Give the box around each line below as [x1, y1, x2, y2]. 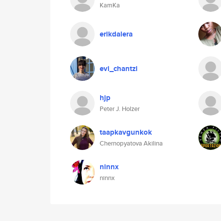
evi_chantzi [100, 63, 138, 74]
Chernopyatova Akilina [100, 139, 163, 148]
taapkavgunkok [100, 127, 152, 138]
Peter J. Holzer [100, 104, 140, 113]
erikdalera [100, 29, 133, 39]
